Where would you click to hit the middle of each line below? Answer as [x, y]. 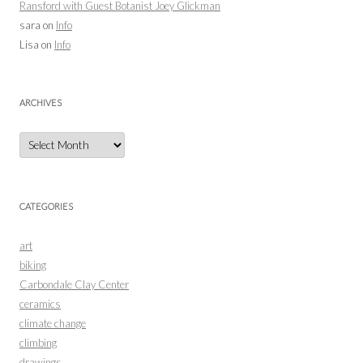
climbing [38, 342]
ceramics [40, 303]
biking [33, 265]
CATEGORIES [46, 206]
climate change [53, 323]
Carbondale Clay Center [74, 284]
